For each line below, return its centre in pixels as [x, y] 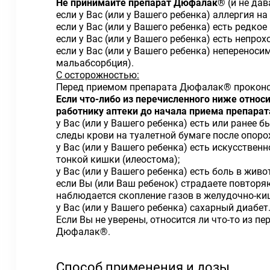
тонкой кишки [89, 159]
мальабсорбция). [95, 63]
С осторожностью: [98, 75]
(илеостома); [151, 159]
